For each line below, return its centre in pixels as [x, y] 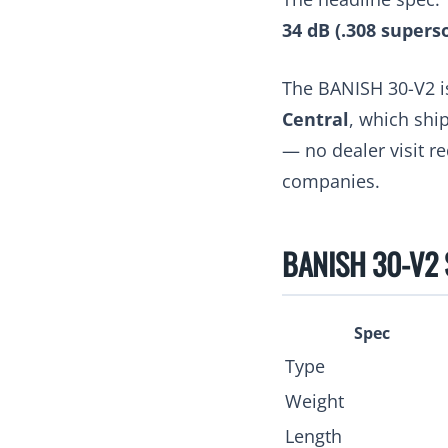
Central [315, 118]
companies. [331, 180]
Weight [314, 400]
